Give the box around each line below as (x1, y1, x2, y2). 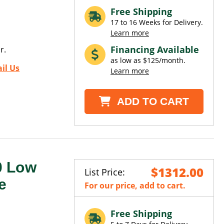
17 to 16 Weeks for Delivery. (110, 17, 203, 27)
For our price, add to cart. (84, 180, 185, 191)
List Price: (84, 166, 125, 178)
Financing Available (110, 43, 199, 55)
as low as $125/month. (110, 55, 185, 65)
